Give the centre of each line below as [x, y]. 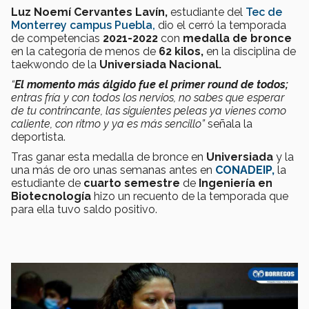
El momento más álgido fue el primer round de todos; [151, 84]
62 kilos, [181, 51]
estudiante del [207, 12]
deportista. [38, 137]
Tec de [264, 12]
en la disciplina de [250, 51]
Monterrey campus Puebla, [83, 25]
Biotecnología [51, 196]
